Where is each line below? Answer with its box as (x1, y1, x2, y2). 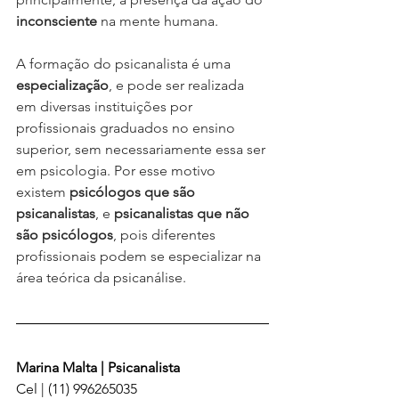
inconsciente (16, 12, 101, 29)
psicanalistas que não (114, 204, 253, 222)
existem (16, 183, 69, 200)
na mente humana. (101, 12, 218, 29)
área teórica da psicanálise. (16, 268, 186, 286)
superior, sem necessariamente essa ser (16, 140, 269, 158)
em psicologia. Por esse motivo (16, 161, 219, 179)
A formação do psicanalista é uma (16, 54, 234, 72)
